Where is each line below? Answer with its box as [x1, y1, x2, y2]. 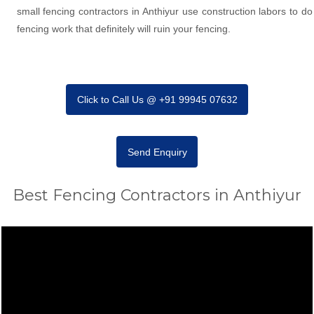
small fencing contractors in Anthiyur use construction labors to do [16, 5, 313, 17]
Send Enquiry [127, 146, 187, 158]
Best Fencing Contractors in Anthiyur [13, 186, 301, 205]
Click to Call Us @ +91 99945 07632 [76, 93, 238, 105]
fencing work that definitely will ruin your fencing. [16, 22, 231, 34]
